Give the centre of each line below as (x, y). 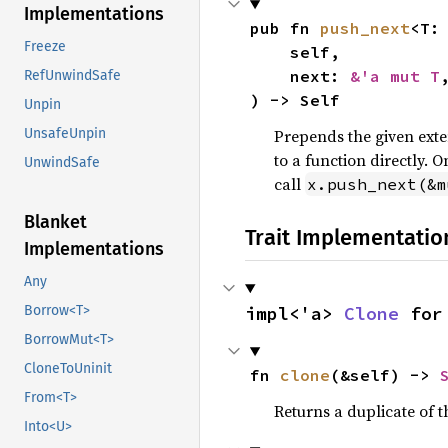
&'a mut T (394, 75)
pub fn (284, 27)
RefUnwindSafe (72, 76)
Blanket (55, 222)
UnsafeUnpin (65, 134)
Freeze (45, 47)
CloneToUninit (68, 369)
